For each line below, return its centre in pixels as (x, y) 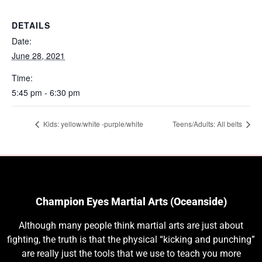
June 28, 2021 (38, 56)
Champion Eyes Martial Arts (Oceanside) (131, 201)
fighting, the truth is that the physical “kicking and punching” (131, 239)
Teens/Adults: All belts (208, 123)
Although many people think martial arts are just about (131, 225)
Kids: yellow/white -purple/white (92, 123)
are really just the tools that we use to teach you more (131, 253)
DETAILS (31, 25)
